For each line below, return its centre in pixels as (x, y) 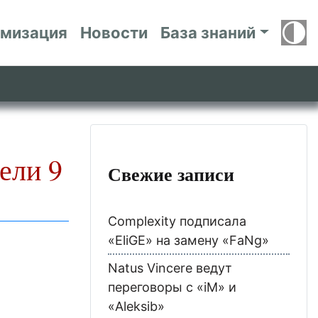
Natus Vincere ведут (170, 268)
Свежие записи (171, 174)
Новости (114, 32)
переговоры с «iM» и (172, 287)
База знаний (208, 32)
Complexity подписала (177, 221)
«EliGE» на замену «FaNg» (188, 240)
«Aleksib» (136, 306)
